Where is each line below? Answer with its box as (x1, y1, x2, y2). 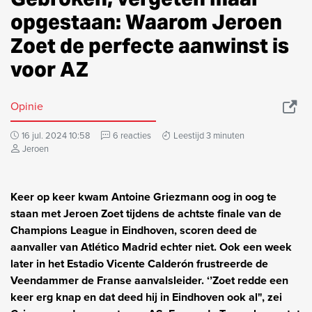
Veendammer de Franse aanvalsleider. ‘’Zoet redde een (10, 272, 288, 288)
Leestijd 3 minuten (173, 128, 244, 142)
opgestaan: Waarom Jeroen (10, 8, 282, 35)
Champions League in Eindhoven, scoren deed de (10, 221, 257, 238)
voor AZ (10, 56, 88, 82)
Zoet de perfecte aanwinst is (10, 32, 289, 58)
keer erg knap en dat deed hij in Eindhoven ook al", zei (10, 288, 282, 305)
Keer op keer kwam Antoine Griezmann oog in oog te (10, 188, 276, 205)
